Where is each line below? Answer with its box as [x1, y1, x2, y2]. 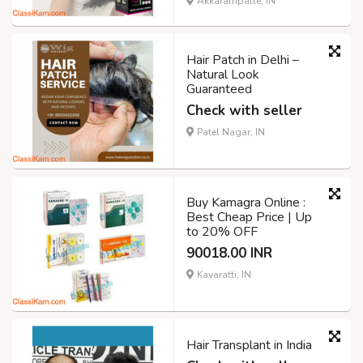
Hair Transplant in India [186, 336, 312, 355]
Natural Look [186, 66, 259, 84]
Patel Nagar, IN [194, 126, 265, 139]
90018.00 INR [186, 244, 272, 263]
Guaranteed [186, 80, 252, 99]
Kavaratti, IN [194, 268, 251, 282]
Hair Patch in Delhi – [186, 51, 299, 70]
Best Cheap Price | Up [186, 208, 312, 227]
